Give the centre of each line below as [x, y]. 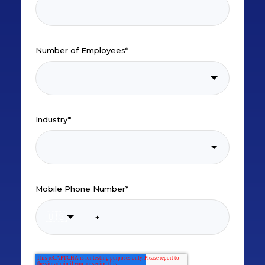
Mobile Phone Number [80, 189]
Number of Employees [80, 50]
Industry [52, 119]
